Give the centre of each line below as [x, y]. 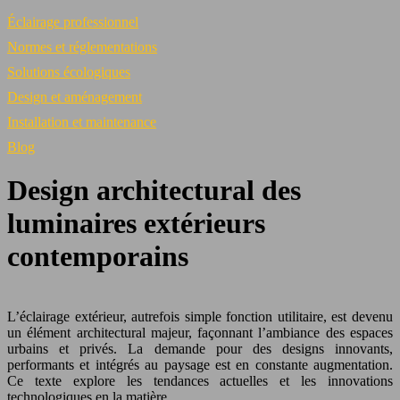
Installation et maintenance [82, 122]
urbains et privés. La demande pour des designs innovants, [200, 349]
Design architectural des [154, 191]
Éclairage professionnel [73, 22]
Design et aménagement [75, 97]
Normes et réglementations [82, 47]
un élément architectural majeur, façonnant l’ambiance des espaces [200, 333]
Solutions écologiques [69, 72]
